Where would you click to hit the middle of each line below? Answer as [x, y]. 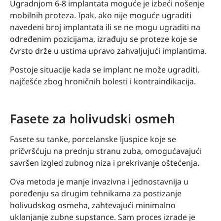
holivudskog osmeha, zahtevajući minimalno [93, 205]
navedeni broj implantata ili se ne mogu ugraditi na [105, 27]
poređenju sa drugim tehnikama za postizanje [96, 194]
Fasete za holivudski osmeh [92, 118]
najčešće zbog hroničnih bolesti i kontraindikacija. [104, 81]
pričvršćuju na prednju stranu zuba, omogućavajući [106, 151]
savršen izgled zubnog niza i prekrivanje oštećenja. [105, 163]
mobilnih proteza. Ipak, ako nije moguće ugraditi [101, 15]
